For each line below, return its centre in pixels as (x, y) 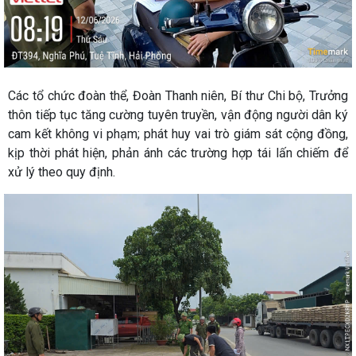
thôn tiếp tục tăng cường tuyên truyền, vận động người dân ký (178, 115)
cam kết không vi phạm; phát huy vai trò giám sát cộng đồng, (178, 134)
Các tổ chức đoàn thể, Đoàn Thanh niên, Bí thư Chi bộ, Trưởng (178, 96)
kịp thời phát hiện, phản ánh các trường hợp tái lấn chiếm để (178, 153)
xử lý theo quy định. (62, 172)
